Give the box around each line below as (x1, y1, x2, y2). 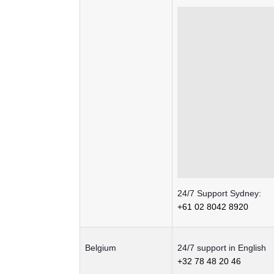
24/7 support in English (177, 243, 266, 253)
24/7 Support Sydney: (177, 188, 261, 199)
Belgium (85, 243, 116, 253)
